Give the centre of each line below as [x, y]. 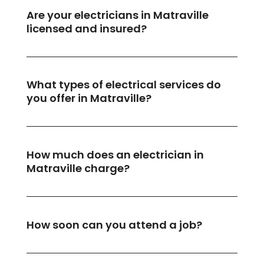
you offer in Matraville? [89, 98]
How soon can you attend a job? [114, 225]
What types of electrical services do [123, 85]
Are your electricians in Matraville [117, 15]
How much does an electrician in [115, 155]
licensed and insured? [86, 28]
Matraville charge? [78, 169]
